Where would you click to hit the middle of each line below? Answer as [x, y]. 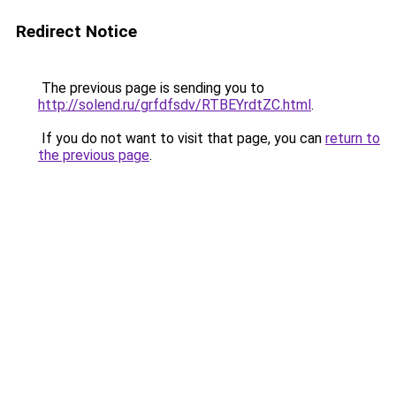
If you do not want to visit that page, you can [182, 138]
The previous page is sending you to [151, 88]
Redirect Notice [76, 31]
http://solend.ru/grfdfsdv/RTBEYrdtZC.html [175, 105]
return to [353, 138]
